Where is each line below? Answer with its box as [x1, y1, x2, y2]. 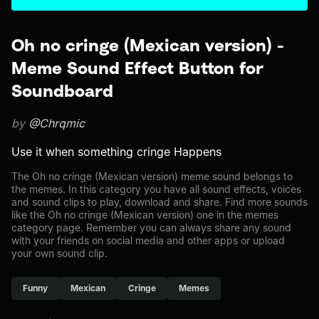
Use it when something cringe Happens [11, 145, 221, 159]
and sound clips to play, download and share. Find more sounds [11, 196, 308, 208]
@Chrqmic [28, 116, 85, 130]
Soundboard [11, 80, 113, 100]
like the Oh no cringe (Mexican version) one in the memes [11, 209, 278, 221]
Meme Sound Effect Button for [11, 58, 263, 78]
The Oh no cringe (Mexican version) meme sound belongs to [11, 170, 293, 182]
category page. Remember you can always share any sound [11, 221, 291, 234]
